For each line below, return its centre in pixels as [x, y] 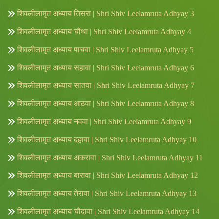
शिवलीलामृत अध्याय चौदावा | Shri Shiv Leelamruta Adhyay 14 [108, 211]
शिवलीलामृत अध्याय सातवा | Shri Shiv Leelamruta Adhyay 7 [106, 86]
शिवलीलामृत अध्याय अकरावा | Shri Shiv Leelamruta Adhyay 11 [110, 157]
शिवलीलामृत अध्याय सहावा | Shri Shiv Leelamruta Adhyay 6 [106, 67]
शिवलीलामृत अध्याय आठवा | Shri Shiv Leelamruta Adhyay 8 [106, 104]
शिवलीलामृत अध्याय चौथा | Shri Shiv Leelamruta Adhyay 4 [104, 31]
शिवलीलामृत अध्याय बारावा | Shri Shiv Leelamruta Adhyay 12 [108, 175]
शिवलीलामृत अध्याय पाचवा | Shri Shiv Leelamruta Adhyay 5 [105, 49]
